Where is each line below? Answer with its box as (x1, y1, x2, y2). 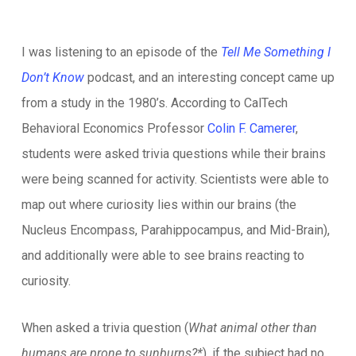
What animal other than (188, 320, 317, 335)
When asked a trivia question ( (21, 320, 188, 335)
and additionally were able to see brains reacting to (21, 248, 304, 263)
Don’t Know (21, 70, 84, 85)
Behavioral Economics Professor (21, 121, 207, 136)
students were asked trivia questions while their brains (21, 146, 326, 161)
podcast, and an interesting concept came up (83, 70, 335, 85)
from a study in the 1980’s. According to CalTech (21, 95, 288, 110)
